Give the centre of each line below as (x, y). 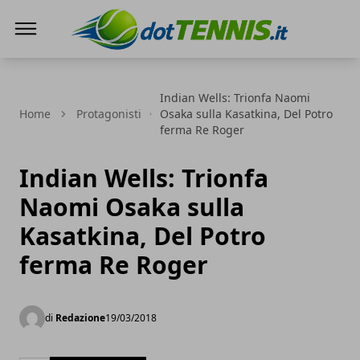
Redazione (80, 318)
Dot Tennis (103, 60)
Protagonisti (109, 114)
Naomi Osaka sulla (132, 207)
